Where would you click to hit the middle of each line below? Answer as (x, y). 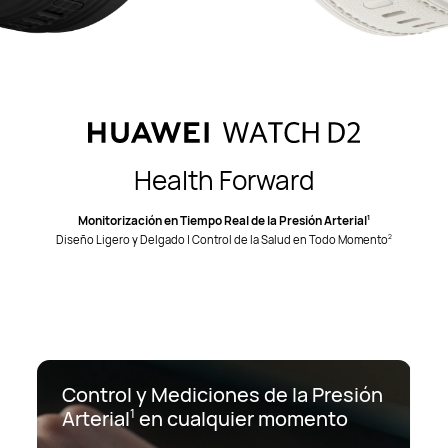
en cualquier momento (242, 418)
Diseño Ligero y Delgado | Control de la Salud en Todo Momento (221, 240)
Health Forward (223, 180)
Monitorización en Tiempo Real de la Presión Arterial (222, 220)
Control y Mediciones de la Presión (223, 394)
